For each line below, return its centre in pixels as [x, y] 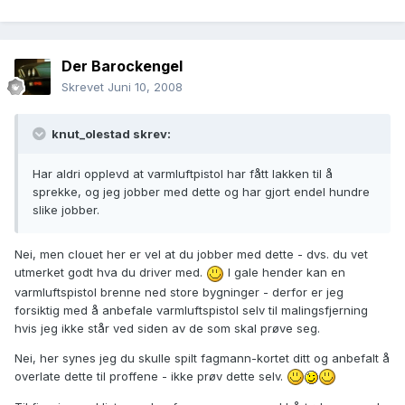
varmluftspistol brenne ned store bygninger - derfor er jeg [179, 292]
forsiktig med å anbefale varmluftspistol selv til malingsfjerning [191, 310]
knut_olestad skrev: [110, 134]
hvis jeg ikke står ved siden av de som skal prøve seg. [167, 328]
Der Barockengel [122, 66]
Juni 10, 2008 [145, 87]
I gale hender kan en [285, 273]
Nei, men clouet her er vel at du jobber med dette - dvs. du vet [191, 254]
